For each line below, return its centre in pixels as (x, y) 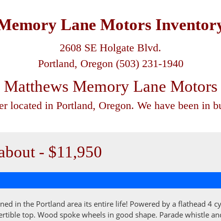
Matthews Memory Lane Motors (110, 86)
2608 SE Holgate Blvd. (110, 48)
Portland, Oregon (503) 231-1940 (110, 64)
